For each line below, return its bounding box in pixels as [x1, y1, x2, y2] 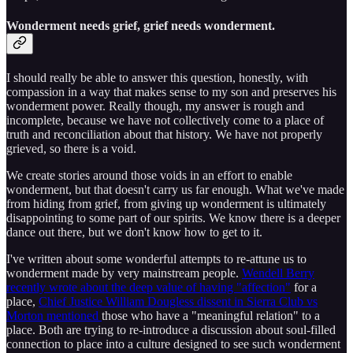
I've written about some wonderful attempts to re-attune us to [6, 252, 307, 266]
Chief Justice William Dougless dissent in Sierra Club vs [39, 295, 318, 309]
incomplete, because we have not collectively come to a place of [6, 113, 324, 128]
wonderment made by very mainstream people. [6, 266, 242, 281]
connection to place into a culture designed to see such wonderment [6, 337, 340, 351]
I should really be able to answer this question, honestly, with [6, 71, 308, 85]
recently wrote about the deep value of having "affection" [6, 281, 291, 295]
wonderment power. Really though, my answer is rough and [6, 99, 304, 113]
